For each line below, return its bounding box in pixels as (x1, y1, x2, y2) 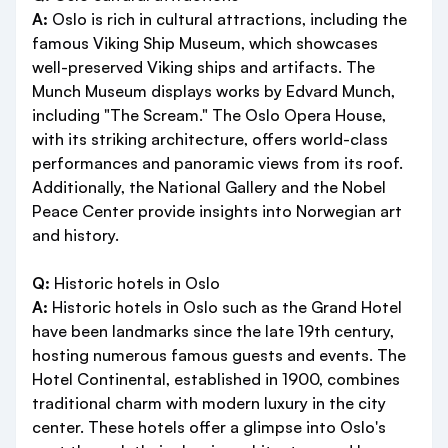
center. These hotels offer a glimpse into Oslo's (32, 417, 386, 438)
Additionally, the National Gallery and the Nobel (32, 177, 386, 198)
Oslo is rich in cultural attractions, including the (48, 9, 407, 30)
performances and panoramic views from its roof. (32, 153, 403, 174)
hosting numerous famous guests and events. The (32, 345, 406, 366)
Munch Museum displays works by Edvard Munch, (32, 81, 395, 102)
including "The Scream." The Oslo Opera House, (32, 105, 386, 126)
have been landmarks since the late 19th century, (32, 321, 394, 342)
